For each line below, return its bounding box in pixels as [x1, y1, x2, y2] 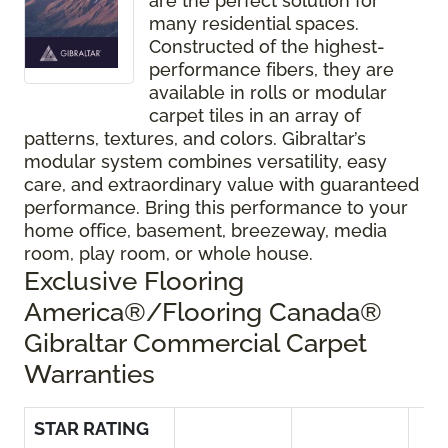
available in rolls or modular [149, 82, 387, 104]
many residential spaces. [149, 13, 359, 35]
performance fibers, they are [149, 59, 394, 81]
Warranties [24, 358, 155, 390]
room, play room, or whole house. [24, 243, 313, 265]
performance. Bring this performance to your [24, 197, 408, 219]
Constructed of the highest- [149, 36, 385, 58]
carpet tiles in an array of [149, 105, 361, 127]
